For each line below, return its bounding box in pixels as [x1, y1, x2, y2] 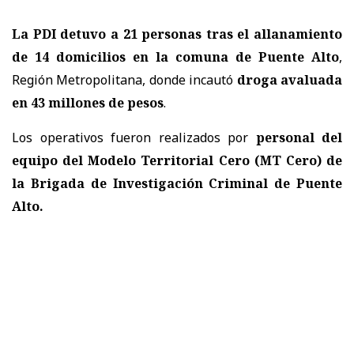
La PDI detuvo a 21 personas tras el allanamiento [12, 24, 342, 43]
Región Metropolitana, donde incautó [12, 70, 237, 88]
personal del [255, 128, 342, 146]
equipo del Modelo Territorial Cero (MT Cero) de [12, 151, 342, 169]
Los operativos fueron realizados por [12, 128, 256, 146]
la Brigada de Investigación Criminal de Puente [12, 174, 342, 192]
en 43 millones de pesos [12, 93, 164, 111]
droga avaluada [236, 70, 343, 88]
